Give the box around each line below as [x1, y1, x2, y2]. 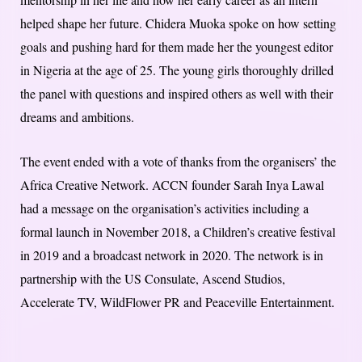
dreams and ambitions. [20, 108, 134, 126]
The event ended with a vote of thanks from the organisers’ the [20, 153, 336, 170]
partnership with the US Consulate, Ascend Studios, [20, 270, 285, 288]
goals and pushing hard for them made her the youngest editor [20, 38, 333, 56]
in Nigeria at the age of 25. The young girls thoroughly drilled [20, 61, 334, 79]
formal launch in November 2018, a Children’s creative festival [20, 223, 335, 241]
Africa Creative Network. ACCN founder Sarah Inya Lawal [20, 176, 324, 194]
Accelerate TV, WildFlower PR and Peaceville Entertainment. [20, 293, 335, 311]
